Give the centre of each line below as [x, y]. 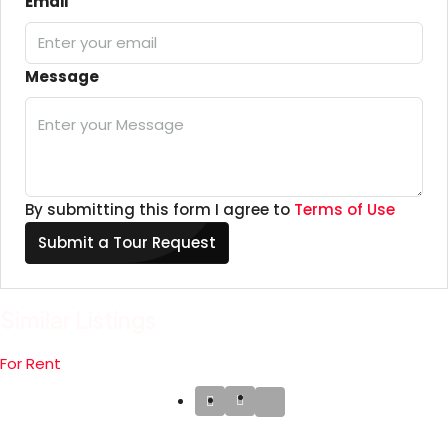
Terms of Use [344, 210]
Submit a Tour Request [127, 243]
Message [62, 77]
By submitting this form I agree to [159, 210]
